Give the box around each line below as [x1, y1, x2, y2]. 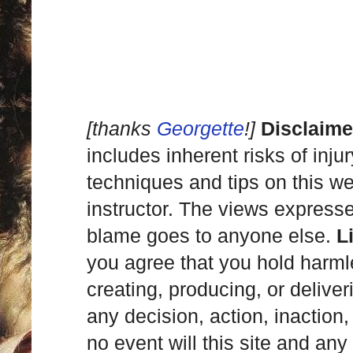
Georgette [157, 117, 244, 139]
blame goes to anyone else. [87, 225, 336, 247]
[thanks [87, 117, 157, 139]
